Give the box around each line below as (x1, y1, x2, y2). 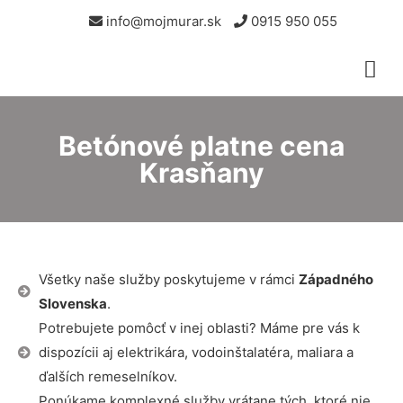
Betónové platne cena (58, 130, 345, 162)
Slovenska (38, 295, 107, 312)
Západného (298, 271, 373, 288)
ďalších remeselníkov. (38, 368, 177, 385)
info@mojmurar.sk (102, 13, 221, 30)
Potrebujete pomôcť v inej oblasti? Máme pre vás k (38, 319, 360, 336)
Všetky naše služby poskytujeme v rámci (38, 271, 299, 288)
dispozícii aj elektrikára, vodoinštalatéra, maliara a (38, 344, 354, 361)
